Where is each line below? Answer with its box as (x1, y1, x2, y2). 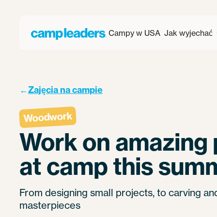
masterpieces (19, 199, 80, 211)
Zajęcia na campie (28, 84, 103, 95)
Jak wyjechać (164, 28, 213, 38)
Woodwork (23, 109, 73, 125)
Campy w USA (108, 28, 160, 38)
